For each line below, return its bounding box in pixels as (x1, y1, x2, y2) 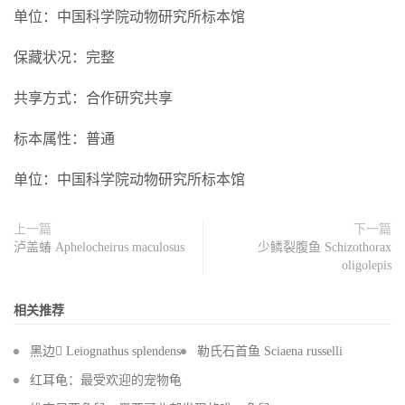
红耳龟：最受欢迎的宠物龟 (30, 373, 182, 387)
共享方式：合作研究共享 (14, 90, 173, 106)
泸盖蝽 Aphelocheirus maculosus (14, 240, 184, 254)
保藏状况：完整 (14, 50, 115, 65)
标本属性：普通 (14, 131, 115, 146)
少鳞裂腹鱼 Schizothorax (258, 240, 391, 254)
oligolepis (342, 259, 391, 272)
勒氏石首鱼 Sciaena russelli (197, 344, 343, 358)
